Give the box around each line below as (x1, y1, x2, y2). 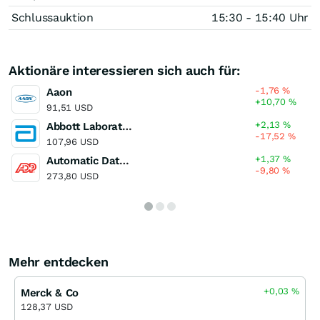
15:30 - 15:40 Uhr (211, 10, 309, 24)
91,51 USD (46, 101, 93, 113)
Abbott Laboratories (121, 119, 132, 133)
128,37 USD (21, 301, 73, 312)
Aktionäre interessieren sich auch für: (9, 62, 241, 78)
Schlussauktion (11, 10, 94, 24)
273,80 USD (46, 170, 99, 181)
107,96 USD (46, 136, 99, 147)
